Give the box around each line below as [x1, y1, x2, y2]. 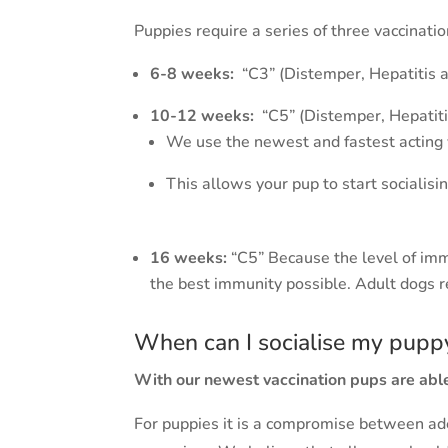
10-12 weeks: [150, 104, 259, 127]
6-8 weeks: [150, 62, 239, 85]
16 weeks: [150, 246, 228, 269]
